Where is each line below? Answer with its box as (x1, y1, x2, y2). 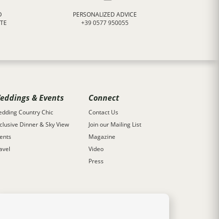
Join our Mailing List (88, 120, 141, 129)
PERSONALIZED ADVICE (73, 10, 137, 19)
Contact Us (88, 108, 118, 116)
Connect (88, 92, 119, 103)
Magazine (88, 132, 115, 141)
